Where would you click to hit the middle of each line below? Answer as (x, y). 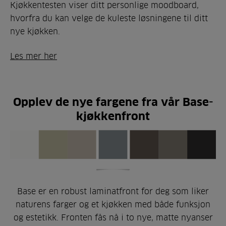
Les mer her (34, 56)
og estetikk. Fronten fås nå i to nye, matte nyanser (113, 218)
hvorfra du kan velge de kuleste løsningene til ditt (109, 18)
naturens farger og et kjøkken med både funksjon (113, 205)
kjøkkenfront (113, 116)
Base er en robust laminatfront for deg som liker (113, 191)
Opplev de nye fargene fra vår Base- (113, 102)
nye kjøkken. (35, 31)
